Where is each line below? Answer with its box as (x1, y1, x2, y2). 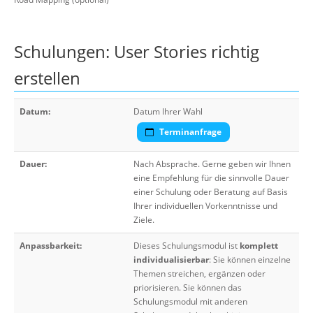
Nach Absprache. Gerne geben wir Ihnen (133, 158, 291, 170)
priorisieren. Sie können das (133, 282, 242, 293)
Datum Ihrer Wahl (133, 105, 203, 117)
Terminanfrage (157, 126, 221, 138)
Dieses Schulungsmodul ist (133, 240, 240, 252)
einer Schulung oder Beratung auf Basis (133, 186, 288, 198)
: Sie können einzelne (209, 254, 291, 265)
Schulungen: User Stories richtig (14, 40, 259, 63)
